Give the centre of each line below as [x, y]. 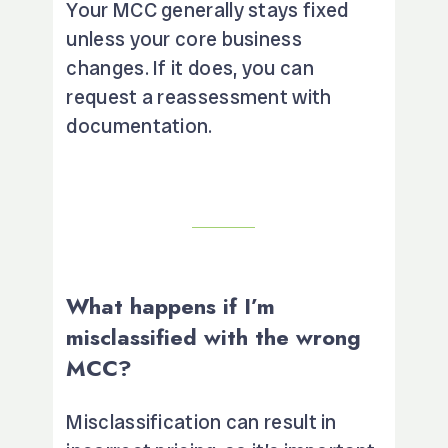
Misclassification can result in [201, 421]
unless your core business [184, 38]
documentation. [139, 125]
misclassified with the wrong [214, 336]
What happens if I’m [171, 305]
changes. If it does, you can [190, 67]
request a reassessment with [199, 96]
